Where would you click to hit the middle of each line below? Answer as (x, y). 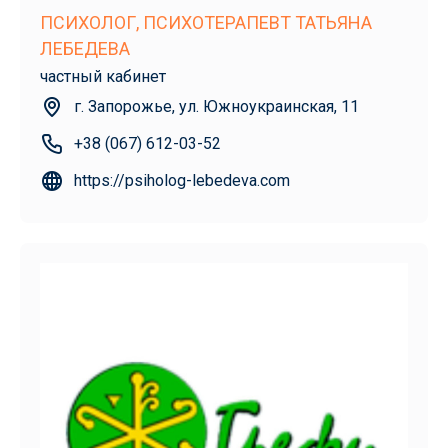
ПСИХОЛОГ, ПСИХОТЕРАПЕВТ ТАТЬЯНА (206, 23)
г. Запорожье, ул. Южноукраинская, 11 (216, 107)
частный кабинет (103, 77)
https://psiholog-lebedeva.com (182, 181)
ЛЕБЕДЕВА (85, 49)
